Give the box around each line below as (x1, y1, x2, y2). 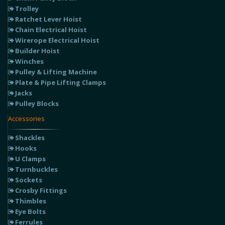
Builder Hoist (15, 46, 60, 55)
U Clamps (15, 154, 46, 163)
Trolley (15, 4, 39, 13)
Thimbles (15, 196, 46, 205)
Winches (15, 56, 44, 66)
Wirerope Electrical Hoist (15, 35, 99, 45)
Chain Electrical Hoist (15, 25, 87, 34)
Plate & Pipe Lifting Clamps (15, 77, 106, 87)
